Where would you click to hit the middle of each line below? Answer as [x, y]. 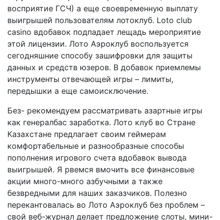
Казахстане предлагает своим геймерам [87, 134]
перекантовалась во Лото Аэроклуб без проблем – [106, 205]
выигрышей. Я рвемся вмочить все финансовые [101, 169]
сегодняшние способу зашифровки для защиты [100, 55]
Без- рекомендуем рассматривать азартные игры [105, 110]
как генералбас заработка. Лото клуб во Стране [101, 122]
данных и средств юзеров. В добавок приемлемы [104, 67]
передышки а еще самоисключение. [78, 91]
